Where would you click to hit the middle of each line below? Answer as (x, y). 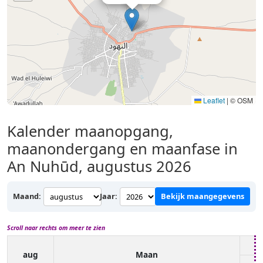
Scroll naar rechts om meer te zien (56, 227)
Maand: (27, 196)
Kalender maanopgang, (90, 131)
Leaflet (213, 100)
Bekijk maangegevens (203, 196)
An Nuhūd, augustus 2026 (99, 166)
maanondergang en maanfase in (122, 149)
